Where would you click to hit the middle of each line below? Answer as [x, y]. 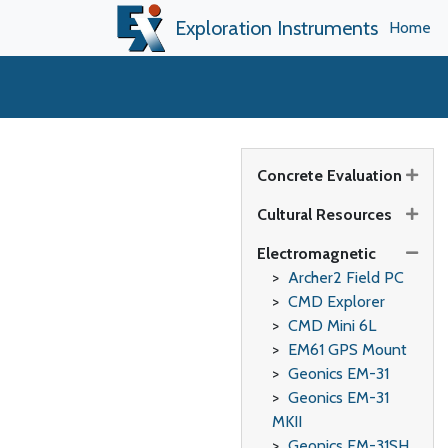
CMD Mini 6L [331, 325]
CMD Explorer [336, 301]
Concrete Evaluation [329, 175]
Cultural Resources [324, 214]
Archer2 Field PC [345, 277]
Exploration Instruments [276, 28]
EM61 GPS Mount [347, 349]
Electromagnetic [316, 253]
